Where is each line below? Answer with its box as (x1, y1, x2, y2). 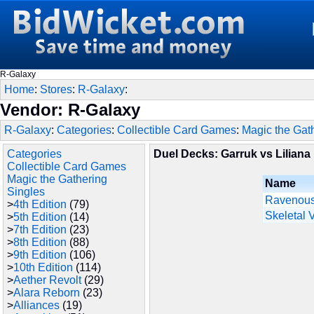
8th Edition (13, 236, 67, 248)
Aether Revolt (13, 274, 81, 286)
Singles (7, 186, 45, 198)
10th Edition (13, 261, 73, 273)
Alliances (13, 299, 60, 311)
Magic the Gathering (7, 173, 107, 185)
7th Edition (13, 224, 67, 235)
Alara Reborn (13, 287, 80, 299)
